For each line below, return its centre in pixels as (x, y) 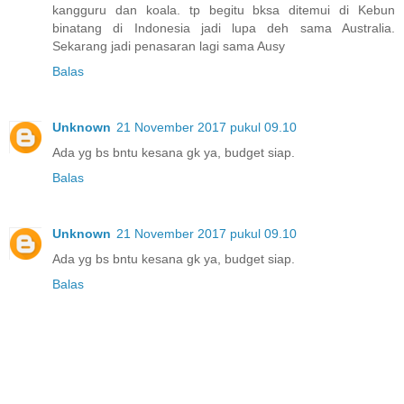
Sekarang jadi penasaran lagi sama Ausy (169, 46)
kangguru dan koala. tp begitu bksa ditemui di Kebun (224, 10)
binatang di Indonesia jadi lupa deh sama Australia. (224, 28)
